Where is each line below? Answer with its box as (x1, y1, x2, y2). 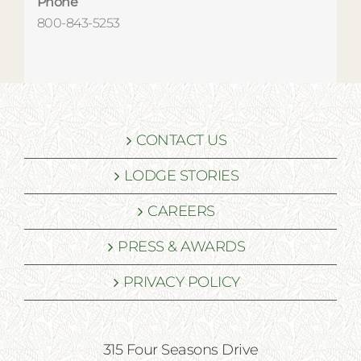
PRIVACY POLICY (122, 273, 240, 292)
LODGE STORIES (123, 167, 239, 185)
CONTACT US (136, 131, 226, 150)
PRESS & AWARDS (118, 238, 245, 256)
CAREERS (147, 202, 215, 221)
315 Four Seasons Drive (102, 341, 259, 359)
